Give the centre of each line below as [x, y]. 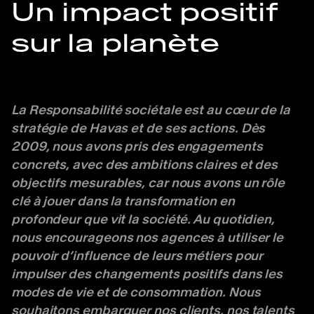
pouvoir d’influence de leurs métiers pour [137, 256]
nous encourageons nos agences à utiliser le [148, 238]
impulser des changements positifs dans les [147, 274]
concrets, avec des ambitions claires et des [145, 165]
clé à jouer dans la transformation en [123, 201]
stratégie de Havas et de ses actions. [126, 128]
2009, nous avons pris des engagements [137, 146]
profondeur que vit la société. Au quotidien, [143, 219]
